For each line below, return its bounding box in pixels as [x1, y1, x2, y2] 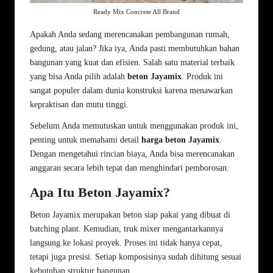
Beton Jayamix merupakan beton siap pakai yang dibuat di [30, 210, 230, 219]
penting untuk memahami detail [30, 135, 141, 144]
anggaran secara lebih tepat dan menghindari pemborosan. [30, 163, 229, 172]
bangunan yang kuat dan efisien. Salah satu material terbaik [30, 57, 235, 67]
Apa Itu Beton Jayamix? [30, 184, 170, 200]
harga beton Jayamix [141, 135, 219, 144]
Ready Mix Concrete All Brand [93, 7, 180, 15]
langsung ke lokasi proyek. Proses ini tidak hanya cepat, [30, 238, 222, 247]
